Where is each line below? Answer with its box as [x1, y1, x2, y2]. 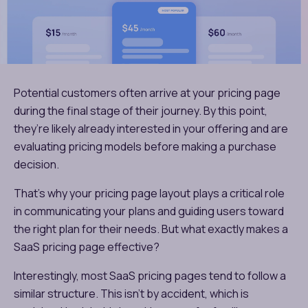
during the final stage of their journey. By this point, [14, 102, 267, 118]
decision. [14, 156, 61, 172]
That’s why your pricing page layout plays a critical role [14, 185, 285, 201]
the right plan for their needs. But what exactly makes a [14, 221, 288, 236]
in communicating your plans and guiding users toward [14, 203, 284, 219]
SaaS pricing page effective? [14, 239, 159, 254]
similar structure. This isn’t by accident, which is [14, 285, 249, 301]
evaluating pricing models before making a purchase [14, 138, 276, 154]
